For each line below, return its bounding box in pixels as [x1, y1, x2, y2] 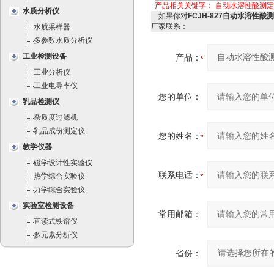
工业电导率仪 [33, 81, 78, 90]
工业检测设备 [22, 52, 67, 61]
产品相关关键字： [154, 1, 215, 10]
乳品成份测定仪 [33, 127, 85, 135]
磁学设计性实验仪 [33, 158, 92, 167]
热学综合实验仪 [33, 172, 85, 180]
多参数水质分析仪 [33, 36, 92, 45]
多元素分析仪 [33, 231, 78, 239]
